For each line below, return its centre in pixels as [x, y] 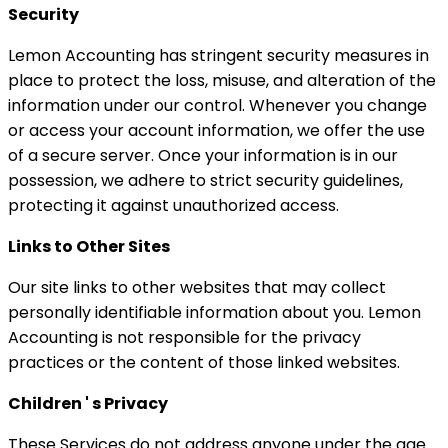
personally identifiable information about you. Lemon [214, 312]
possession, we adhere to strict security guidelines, [205, 180]
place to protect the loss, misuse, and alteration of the [222, 80]
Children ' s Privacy [88, 403]
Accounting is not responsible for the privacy [184, 337]
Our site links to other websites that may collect [197, 287]
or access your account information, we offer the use [216, 130]
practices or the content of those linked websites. [204, 362]
